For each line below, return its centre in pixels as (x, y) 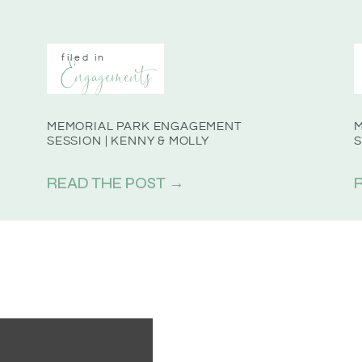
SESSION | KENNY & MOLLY (128, 141)
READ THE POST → (116, 183)
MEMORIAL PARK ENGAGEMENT (144, 126)
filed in (84, 58)
